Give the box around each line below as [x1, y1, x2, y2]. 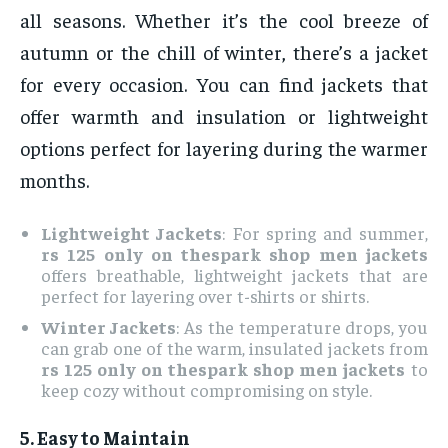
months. [20, 167, 89, 193]
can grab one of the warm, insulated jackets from [41, 336, 428, 360]
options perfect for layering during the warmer [20, 135, 428, 161]
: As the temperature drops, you [175, 315, 429, 339]
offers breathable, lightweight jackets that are [41, 263, 428, 287]
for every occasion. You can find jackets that [20, 71, 428, 97]
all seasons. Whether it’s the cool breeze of [20, 7, 428, 33]
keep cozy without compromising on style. [41, 378, 372, 402]
